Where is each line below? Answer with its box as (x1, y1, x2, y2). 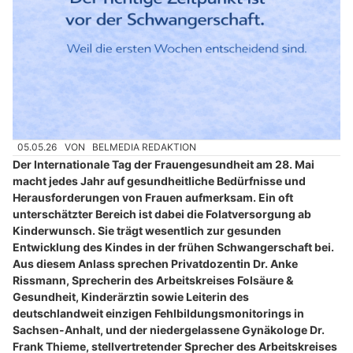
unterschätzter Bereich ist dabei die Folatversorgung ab (13, 206, 311, 221)
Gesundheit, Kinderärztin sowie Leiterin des (13, 289, 249, 303)
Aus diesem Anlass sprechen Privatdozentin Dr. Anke (13, 256, 298, 270)
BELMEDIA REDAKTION (92, 141, 197, 154)
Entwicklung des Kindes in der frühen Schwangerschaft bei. (13, 240, 334, 254)
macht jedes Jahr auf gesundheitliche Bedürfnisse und (13, 173, 306, 188)
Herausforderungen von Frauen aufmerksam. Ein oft (13, 190, 293, 204)
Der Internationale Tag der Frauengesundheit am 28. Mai (13, 157, 314, 171)
